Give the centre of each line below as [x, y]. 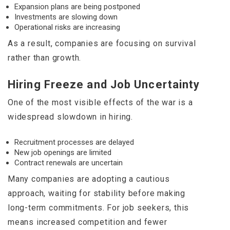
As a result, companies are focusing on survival [102, 44]
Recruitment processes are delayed [74, 142]
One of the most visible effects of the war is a [100, 103]
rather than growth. [45, 58]
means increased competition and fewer [88, 222]
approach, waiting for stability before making [97, 194]
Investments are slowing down [66, 17]
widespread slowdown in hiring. [71, 117]
